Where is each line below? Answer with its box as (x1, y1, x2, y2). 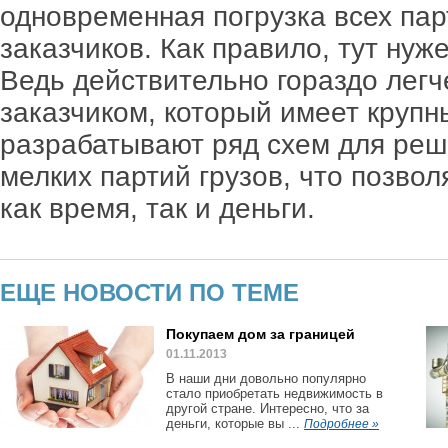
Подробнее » (304, 417, 379, 431)
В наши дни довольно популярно (166, 371, 366, 386)
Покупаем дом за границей (166, 326, 355, 342)
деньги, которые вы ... (166, 416, 304, 431)
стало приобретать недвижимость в (166, 386, 383, 401)
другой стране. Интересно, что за (166, 401, 369, 416)
